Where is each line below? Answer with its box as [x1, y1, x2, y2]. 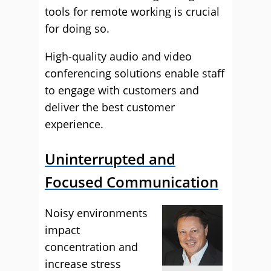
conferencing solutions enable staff [45, 66, 224, 80]
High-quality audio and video [45, 49, 192, 64]
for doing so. [45, 21, 109, 36]
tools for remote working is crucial [45, 4, 220, 19]
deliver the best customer [45, 100, 175, 114]
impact [45, 223, 80, 237]
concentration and [45, 240, 138, 254]
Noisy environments [45, 206, 148, 220]
